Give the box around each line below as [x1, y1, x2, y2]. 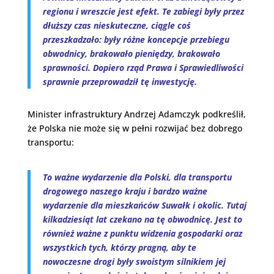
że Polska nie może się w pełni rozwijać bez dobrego [27, 122, 242, 134]
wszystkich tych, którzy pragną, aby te [42, 242, 196, 253]
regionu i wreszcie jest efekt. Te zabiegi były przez [42, 6, 244, 17]
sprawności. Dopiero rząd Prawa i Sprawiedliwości [42, 62, 243, 73]
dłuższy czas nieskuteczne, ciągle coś [42, 20, 191, 31]
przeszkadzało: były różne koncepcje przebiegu [42, 34, 229, 45]
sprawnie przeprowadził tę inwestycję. [42, 76, 197, 87]
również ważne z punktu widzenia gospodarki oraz [42, 228, 242, 239]
